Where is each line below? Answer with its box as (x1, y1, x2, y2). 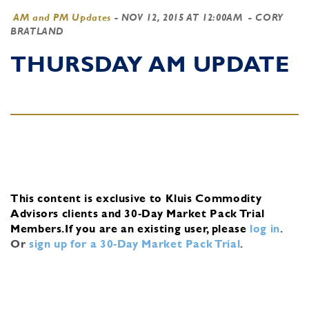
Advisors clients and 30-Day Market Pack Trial (10, 206, 265, 220)
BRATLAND (10, 26, 65, 37)
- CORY (245, 12, 284, 23)
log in (250, 221, 281, 235)
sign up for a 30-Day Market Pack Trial (28, 237, 241, 250)
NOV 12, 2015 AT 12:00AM (121, 12, 243, 23)
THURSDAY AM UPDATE (10, 51, 290, 77)
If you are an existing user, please (65, 221, 247, 235)
